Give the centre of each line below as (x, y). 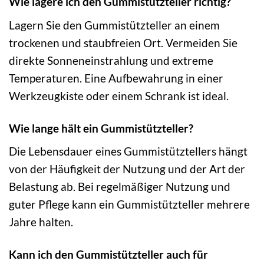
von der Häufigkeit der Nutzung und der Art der (127, 169)
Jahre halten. (41, 222)
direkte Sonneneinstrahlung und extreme (111, 60)
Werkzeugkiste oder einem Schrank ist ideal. (119, 95)
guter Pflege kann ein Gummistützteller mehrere (129, 204)
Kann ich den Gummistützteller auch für (108, 255)
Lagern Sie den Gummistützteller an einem (114, 25)
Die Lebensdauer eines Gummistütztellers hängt (128, 151)
